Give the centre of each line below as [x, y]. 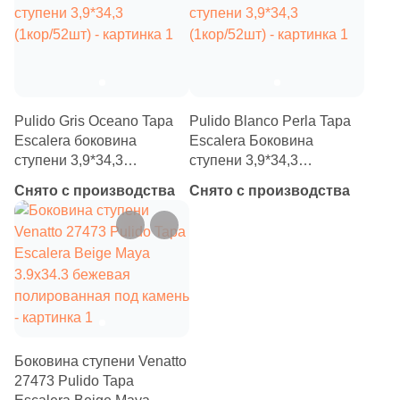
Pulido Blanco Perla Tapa [270, 121]
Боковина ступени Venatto [100, 361]
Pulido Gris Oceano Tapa [94, 121]
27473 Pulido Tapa [74, 381]
